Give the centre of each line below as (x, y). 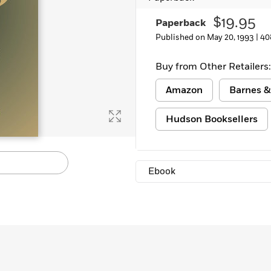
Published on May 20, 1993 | (208, 38)
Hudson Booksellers (212, 119)
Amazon (184, 90)
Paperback (181, 23)
